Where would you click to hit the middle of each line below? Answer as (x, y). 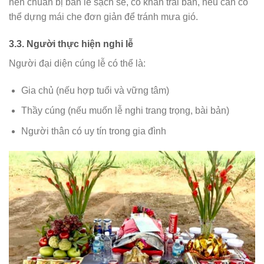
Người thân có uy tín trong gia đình (93, 131)
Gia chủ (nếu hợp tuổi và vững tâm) (95, 90)
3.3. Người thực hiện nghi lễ (71, 44)
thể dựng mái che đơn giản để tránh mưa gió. (103, 16)
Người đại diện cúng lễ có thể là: (77, 63)
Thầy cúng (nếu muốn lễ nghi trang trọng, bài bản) (125, 111)
